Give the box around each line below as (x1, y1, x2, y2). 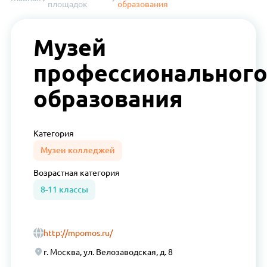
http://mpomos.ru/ (44, 228, 113, 238)
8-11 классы (40, 185, 88, 195)
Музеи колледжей (40, 145, 115, 155)
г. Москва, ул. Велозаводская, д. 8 (44, 247, 173, 257)
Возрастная (33, 168, 80, 178)
